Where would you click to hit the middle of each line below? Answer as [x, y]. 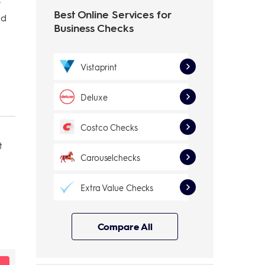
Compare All [125, 226]
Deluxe [94, 97]
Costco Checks [109, 127]
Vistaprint [99, 67]
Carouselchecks [110, 157]
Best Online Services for [112, 14]
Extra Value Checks [117, 187]
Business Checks [94, 28]
